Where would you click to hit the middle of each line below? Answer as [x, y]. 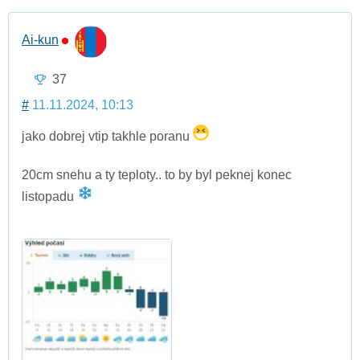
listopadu [49, 197]
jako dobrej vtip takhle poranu [107, 137]
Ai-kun [40, 39]
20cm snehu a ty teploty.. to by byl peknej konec [157, 175]
